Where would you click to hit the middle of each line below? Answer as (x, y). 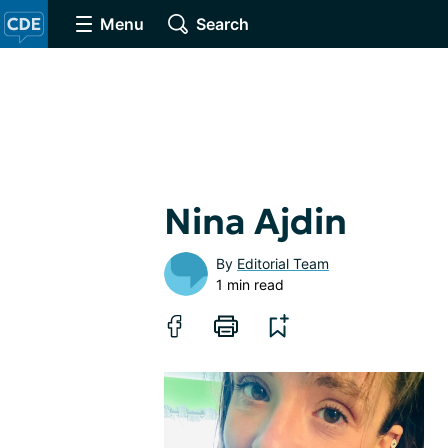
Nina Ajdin (255, 221)
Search (222, 24)
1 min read (250, 284)
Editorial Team (283, 263)
